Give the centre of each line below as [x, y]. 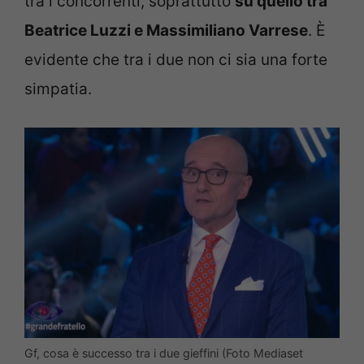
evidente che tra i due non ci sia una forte [176, 60]
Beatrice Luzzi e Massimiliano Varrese [166, 31]
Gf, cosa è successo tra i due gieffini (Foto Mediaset [164, 353]
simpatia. [58, 89]
